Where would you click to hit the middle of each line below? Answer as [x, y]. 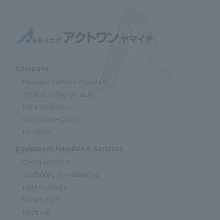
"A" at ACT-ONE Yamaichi [58, 94]
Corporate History [49, 119]
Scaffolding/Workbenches [61, 174]
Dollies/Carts [42, 199]
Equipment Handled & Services [69, 149]
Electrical [36, 212]
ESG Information [46, 107]
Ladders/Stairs [45, 187]
